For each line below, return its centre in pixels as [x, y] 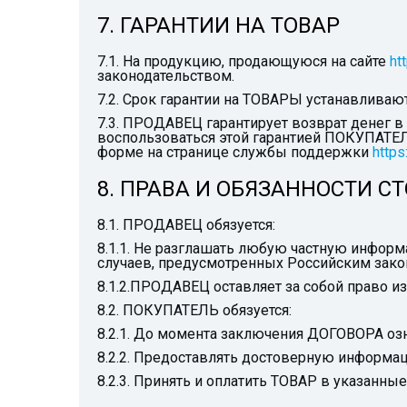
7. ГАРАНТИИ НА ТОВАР [218, 25]
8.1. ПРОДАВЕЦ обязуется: [186, 225]
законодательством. [166, 76]
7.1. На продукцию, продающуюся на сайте [243, 61]
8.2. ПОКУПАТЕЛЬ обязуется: [194, 310]
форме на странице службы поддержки [235, 152]
